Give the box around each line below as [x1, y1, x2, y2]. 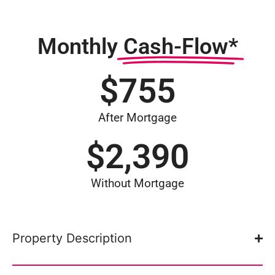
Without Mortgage [91, 176, 184, 190]
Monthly [37, 34, 118, 60]
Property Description [12, 231, 132, 246]
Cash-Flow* [123, 34, 238, 60]
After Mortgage [98, 110, 177, 125]
